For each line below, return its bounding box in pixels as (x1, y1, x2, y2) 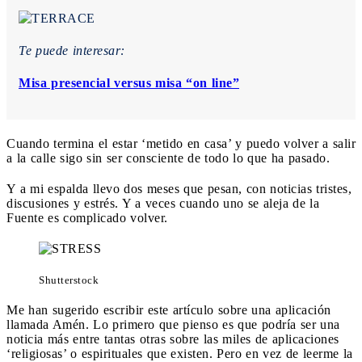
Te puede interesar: (19, 43, 125, 57)
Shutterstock (39, 273, 99, 286)
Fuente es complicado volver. (6, 210, 168, 225)
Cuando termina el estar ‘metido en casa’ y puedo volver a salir (6, 136, 356, 150)
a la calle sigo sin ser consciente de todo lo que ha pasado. (6, 150, 330, 165)
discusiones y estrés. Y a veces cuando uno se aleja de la (6, 196, 319, 210)
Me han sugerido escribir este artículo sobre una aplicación (6, 302, 331, 317)
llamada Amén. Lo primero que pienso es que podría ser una (6, 317, 340, 331)
